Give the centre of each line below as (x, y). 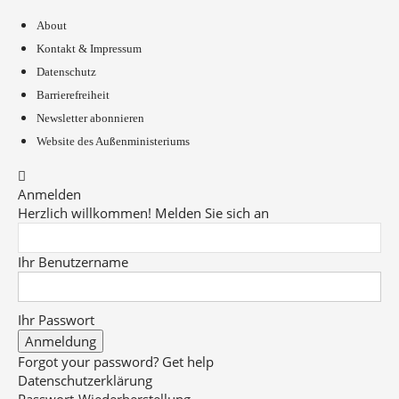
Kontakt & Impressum (89, 49)
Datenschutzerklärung (85, 380)
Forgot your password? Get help (116, 362)
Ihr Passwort (56, 320)
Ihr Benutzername (73, 262)
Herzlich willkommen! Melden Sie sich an (143, 213)
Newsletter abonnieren (90, 118)
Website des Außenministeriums (113, 141)
